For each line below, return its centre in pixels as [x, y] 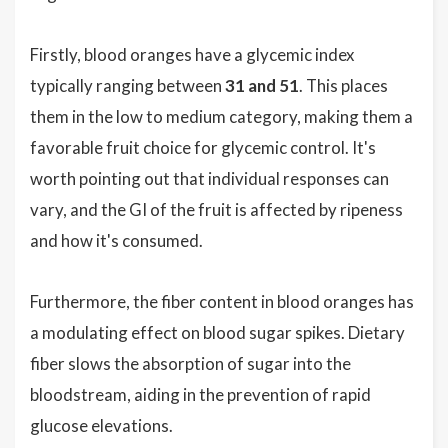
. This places [343, 85]
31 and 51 [262, 85]
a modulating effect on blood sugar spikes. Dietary [217, 332]
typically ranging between [127, 85]
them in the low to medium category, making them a [221, 116]
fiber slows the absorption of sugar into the [190, 363]
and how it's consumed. [116, 240]
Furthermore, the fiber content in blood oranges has [222, 301]
